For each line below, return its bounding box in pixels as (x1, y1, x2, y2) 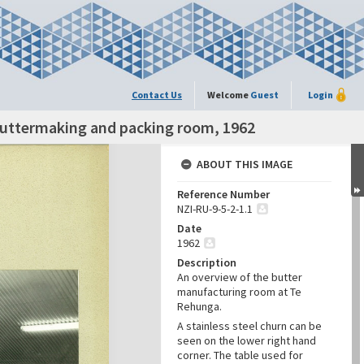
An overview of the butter (177, 270, 302, 284)
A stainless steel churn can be (177, 318, 322, 333)
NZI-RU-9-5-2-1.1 (177, 201, 253, 216)
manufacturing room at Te (177, 284, 301, 299)
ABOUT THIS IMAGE (197, 157, 292, 171)
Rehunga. (177, 299, 224, 314)
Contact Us (132, 89, 182, 101)
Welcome (207, 89, 250, 101)
